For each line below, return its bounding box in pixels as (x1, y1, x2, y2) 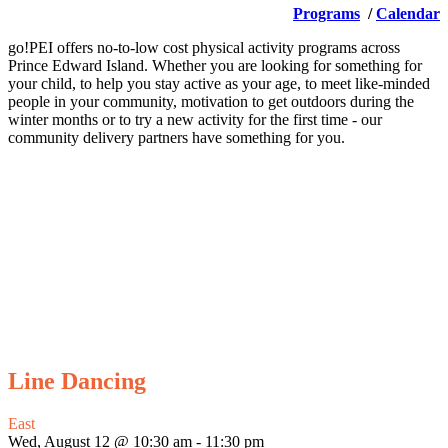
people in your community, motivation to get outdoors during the (8, 92, 414, 110)
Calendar (376, 4, 440, 22)
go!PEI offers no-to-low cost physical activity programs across (8, 38, 400, 56)
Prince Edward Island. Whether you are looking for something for (8, 56, 422, 74)
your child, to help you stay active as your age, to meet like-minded (8, 74, 430, 92)
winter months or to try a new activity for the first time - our (8, 110, 382, 128)
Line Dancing (8, 367, 146, 394)
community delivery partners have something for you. (8, 128, 345, 146)
